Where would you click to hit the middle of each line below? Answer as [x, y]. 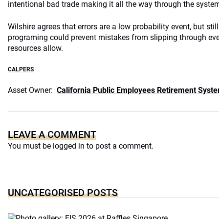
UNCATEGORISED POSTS [63, 193]
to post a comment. [119, 146]
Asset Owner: [30, 90]
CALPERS [21, 69]
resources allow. [35, 48]
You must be [30, 146]
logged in [69, 146]
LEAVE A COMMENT [52, 134]
